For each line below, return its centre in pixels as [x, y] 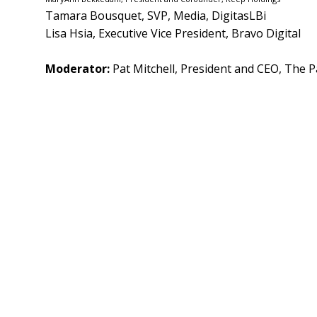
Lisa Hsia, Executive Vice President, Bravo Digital [174, 33]
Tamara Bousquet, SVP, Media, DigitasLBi [156, 15]
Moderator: [77, 68]
